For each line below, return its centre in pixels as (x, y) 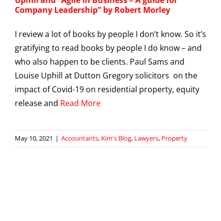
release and (37, 103)
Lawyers (146, 138)
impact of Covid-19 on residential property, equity (107, 89)
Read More (80, 103)
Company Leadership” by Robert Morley (92, 10)
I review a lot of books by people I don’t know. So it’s (110, 34)
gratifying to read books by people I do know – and (108, 48)
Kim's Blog (116, 138)
